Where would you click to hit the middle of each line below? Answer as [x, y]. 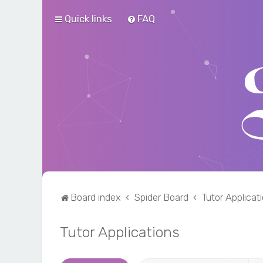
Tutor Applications [120, 232]
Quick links [88, 19]
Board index [96, 197]
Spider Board [161, 197]
